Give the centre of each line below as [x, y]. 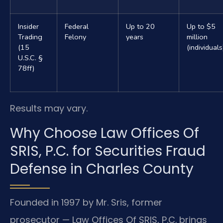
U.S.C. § [30, 58]
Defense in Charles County [102, 169]
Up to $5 [201, 27]
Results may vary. [49, 109]
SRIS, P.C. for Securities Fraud [108, 151]
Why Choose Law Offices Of [105, 133]
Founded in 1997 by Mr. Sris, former [86, 202]
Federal [77, 27]
